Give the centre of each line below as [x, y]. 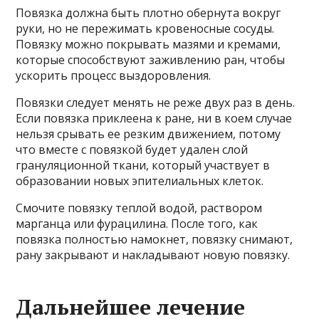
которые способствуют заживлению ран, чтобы [151, 59]
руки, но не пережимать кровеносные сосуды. [145, 28]
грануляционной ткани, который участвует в [143, 165]
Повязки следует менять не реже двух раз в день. [156, 102]
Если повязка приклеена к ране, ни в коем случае [154, 118]
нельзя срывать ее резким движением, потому [148, 134]
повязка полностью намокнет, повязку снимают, [155, 239]
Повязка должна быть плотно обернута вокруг [148, 12]
